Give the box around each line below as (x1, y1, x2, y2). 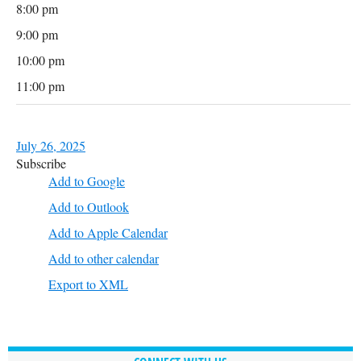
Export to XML (48, 276, 128, 293)
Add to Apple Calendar (48, 224, 168, 241)
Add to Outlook (48, 198, 129, 215)
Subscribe (16, 155, 66, 172)
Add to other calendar (48, 250, 159, 267)
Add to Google (48, 172, 125, 189)
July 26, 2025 (16, 137, 85, 154)
